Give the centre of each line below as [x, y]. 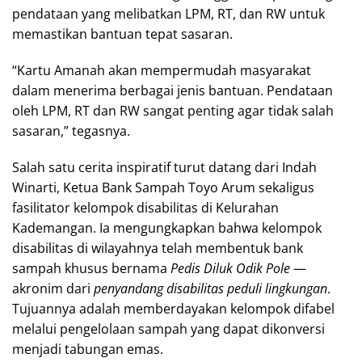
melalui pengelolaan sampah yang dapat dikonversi [168, 328]
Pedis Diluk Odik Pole [230, 268]
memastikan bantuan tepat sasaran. [122, 34]
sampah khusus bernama [91, 268]
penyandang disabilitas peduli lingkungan [210, 288]
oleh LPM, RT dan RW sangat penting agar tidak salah [173, 110]
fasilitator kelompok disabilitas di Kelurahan [145, 207]
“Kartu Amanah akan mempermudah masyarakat [162, 70]
